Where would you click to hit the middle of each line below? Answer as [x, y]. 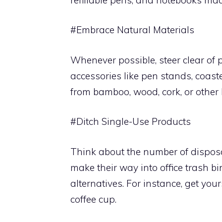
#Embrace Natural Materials [132, 30]
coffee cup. [93, 199]
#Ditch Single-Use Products [131, 121]
